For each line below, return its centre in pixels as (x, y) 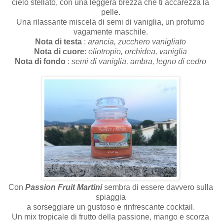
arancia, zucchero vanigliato (137, 41)
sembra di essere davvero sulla (158, 187)
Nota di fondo (41, 61)
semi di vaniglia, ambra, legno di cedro (139, 61)
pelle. (110, 12)
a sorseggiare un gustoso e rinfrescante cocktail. (110, 207)
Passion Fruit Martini (64, 187)
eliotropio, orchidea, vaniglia (138, 51)
